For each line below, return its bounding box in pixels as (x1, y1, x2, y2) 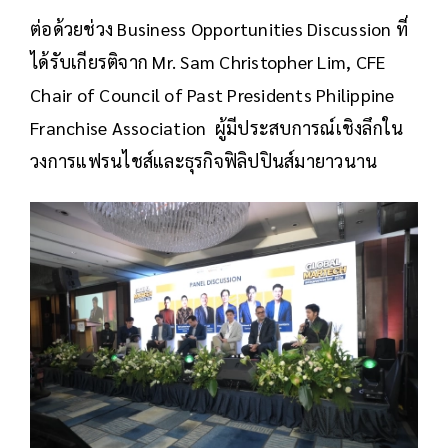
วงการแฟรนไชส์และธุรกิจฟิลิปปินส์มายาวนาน (30, 148, 378, 172)
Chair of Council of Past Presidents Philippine (30, 82, 395, 106)
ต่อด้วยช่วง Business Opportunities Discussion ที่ (30, 16, 408, 40)
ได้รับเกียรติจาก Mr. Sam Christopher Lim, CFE (30, 49, 390, 73)
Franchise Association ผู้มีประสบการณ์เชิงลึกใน (30, 115, 404, 139)
